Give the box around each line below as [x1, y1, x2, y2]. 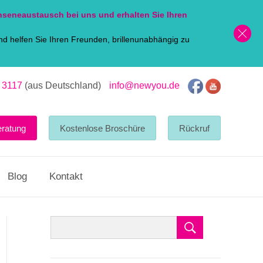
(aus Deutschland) [22, 80, 101, 91]
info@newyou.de [109, 80, 180, 91]
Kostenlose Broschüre [60, 123, 145, 133]
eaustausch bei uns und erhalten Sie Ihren [17, 10, 187, 19]
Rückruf [179, 123, 210, 133]
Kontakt [49, 171, 83, 183]
